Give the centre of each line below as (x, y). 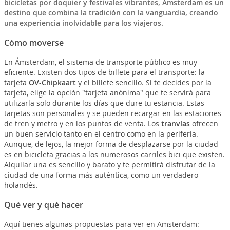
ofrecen (204, 124)
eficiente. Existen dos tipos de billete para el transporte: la (104, 72)
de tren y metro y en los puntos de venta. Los (82, 124)
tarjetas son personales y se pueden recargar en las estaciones (112, 113)
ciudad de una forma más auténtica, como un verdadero (101, 175)
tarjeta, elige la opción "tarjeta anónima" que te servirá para (107, 93)
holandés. (21, 185)
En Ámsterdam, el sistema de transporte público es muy (100, 62)
